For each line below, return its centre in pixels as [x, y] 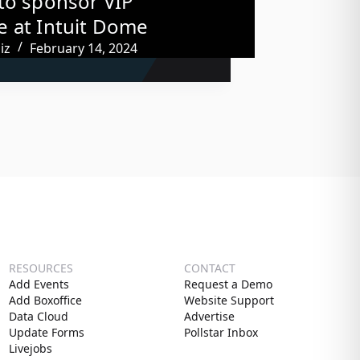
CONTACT [210, 268]
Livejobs [30, 349]
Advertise [210, 317]
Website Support [229, 301]
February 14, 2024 [84, 48]
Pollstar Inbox [221, 333]
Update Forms [46, 333]
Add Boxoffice [45, 301]
